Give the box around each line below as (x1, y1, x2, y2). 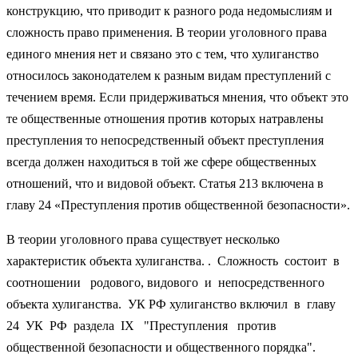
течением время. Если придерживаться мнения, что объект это (6, 89, 348, 104)
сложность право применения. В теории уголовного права (6, 25, 327, 39)
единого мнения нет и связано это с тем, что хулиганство (6, 46, 319, 61)
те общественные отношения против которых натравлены (6, 111, 324, 125)
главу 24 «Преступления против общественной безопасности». (6, 197, 350, 212)
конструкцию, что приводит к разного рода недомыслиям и (6, 3, 332, 18)
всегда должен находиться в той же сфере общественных (6, 154, 316, 169)
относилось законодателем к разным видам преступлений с (6, 68, 331, 82)
